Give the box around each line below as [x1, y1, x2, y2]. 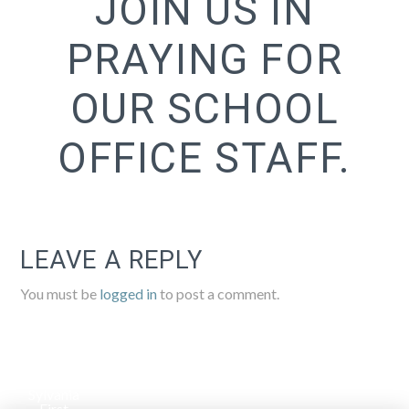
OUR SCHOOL [69, 85, 340, 134]
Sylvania [27, 384, 79, 403]
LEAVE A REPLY [20, 245, 203, 275]
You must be [20, 284, 100, 302]
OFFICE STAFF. [58, 134, 351, 184]
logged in [100, 284, 158, 302]
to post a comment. [157, 284, 280, 302]
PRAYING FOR [66, 36, 343, 85]
